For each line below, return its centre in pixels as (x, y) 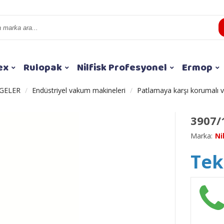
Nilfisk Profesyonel (122, 68)
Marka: (201, 136)
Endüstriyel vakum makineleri (79, 90)
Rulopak (43, 68)
